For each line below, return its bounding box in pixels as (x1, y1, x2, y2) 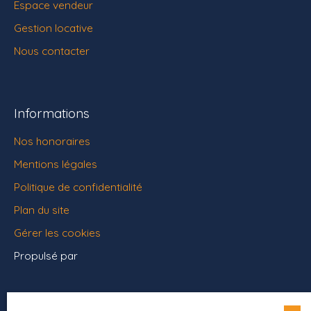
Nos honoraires (14, 134, 90, 149)
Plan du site (14, 203, 69, 217)
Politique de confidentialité (14, 180, 142, 194)
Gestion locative (14, 21, 93, 35)
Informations (14, 105, 90, 122)
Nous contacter (14, 44, 90, 58)
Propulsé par (14, 249, 78, 263)
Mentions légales (14, 157, 97, 171)
